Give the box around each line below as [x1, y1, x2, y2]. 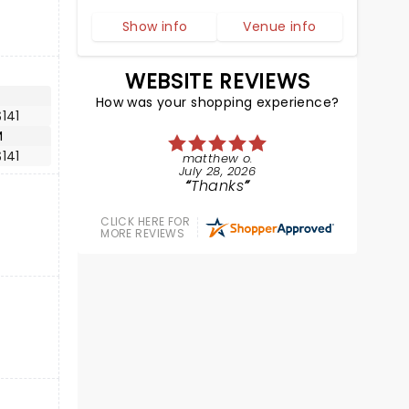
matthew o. [182, 150, 253, 167]
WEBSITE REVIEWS [125, 67, 310, 96]
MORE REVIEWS [100, 225, 185, 241]
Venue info [243, 17, 317, 36]
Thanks [191, 175, 245, 196]
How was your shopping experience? [95, 93, 340, 111]
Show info [121, 17, 188, 36]
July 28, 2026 [179, 163, 257, 180]
